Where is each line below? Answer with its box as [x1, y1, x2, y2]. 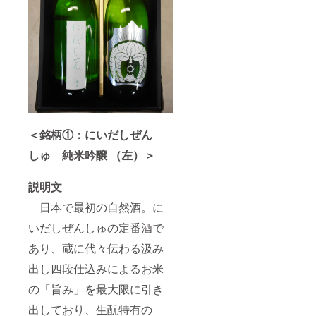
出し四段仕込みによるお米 [28, 260, 164, 276]
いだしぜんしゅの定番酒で [28, 219, 164, 236]
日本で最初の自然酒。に [28, 198, 164, 215]
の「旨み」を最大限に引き [28, 280, 164, 297]
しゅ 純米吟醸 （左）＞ [28, 146, 155, 163]
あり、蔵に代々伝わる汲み [28, 239, 164, 256]
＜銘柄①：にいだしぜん [28, 126, 152, 142]
